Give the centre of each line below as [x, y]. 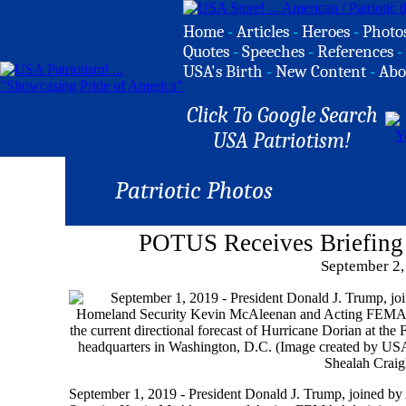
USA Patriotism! [282, 140]
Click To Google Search [282, 115]
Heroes [326, 32]
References [355, 52]
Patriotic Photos [193, 191]
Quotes [206, 52]
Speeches [273, 52]
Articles [263, 32]
